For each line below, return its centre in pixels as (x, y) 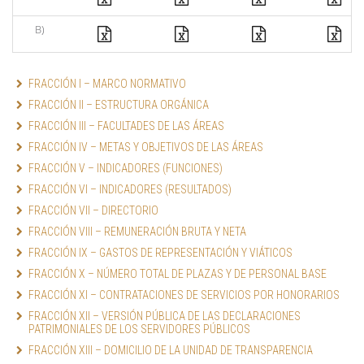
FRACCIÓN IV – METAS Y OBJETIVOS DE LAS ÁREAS (146, 147)
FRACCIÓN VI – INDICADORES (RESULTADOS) (130, 189)
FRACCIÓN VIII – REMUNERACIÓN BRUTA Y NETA (137, 232)
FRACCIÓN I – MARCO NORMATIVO (107, 84)
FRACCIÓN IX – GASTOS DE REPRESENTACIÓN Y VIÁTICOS (160, 253)
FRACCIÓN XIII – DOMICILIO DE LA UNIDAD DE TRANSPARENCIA (171, 350)
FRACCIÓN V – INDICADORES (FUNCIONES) (127, 168)
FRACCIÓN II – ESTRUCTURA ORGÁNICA (119, 105)
